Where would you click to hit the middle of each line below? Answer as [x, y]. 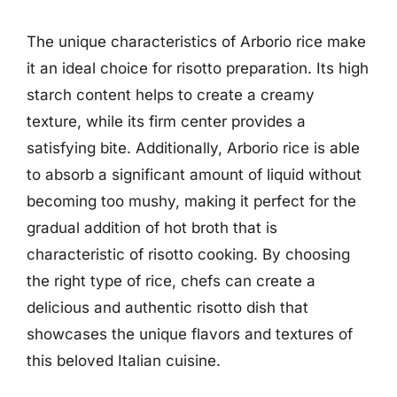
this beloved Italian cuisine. [124, 360]
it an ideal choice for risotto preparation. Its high [198, 68]
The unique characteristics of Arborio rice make [196, 41]
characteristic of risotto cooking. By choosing [188, 254]
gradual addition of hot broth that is [152, 227]
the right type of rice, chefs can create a [171, 280]
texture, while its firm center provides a [166, 121]
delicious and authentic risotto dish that [167, 307]
